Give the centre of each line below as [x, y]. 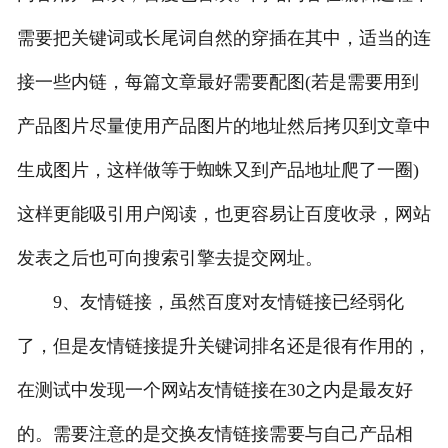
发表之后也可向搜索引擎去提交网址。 [169, 258]
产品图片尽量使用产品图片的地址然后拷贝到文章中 [223, 126]
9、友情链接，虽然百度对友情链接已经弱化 [210, 302]
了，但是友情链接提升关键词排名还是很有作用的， [223, 346]
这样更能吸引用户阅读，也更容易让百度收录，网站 [223, 214]
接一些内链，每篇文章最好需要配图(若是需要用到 [217, 82]
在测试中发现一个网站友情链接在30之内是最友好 [214, 390]
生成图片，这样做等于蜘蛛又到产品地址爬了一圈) [217, 170]
